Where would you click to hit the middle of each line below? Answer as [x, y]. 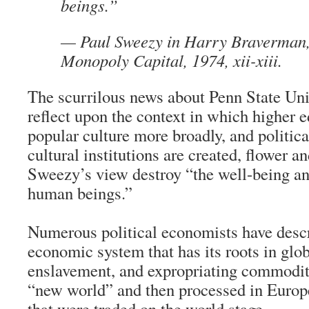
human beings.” [80, 193]
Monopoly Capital [122, 60]
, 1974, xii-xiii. [233, 60]
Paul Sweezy [121, 41]
